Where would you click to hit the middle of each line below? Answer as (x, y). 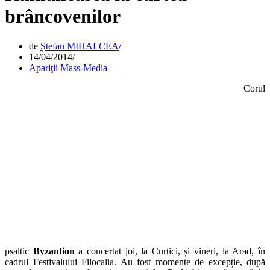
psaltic (19, 251)
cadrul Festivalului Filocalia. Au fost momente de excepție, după (135, 262)
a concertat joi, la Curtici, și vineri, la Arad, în (170, 251)
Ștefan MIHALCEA (80, 46)
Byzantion (54, 251)
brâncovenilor (63, 17)
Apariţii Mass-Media (68, 67)
